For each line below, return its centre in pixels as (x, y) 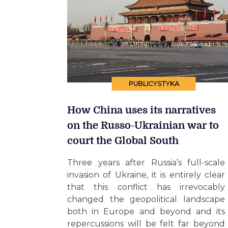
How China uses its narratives (141, 110)
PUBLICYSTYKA (154, 84)
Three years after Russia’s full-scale (146, 163)
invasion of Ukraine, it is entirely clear (146, 175)
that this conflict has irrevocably (146, 187)
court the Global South (123, 141)
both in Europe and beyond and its (146, 212)
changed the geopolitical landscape (146, 199)
